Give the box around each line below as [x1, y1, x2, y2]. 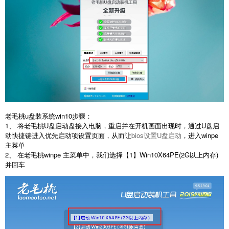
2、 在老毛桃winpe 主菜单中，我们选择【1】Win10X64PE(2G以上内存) [5, 149, 218, 159]
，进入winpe [181, 130, 218, 140]
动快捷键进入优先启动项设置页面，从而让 [5, 130, 131, 140]
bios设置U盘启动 [131, 130, 181, 140]
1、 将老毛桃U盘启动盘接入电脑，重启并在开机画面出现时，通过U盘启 [5, 120, 219, 130]
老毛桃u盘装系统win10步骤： [5, 110, 92, 121]
